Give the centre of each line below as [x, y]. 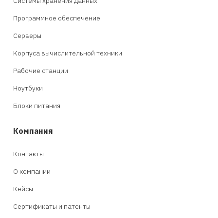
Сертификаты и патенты [52, 206]
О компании [32, 171]
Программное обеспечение [57, 18]
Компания [33, 130]
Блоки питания [37, 105]
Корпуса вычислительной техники [68, 53]
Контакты [28, 154]
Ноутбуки [28, 88]
